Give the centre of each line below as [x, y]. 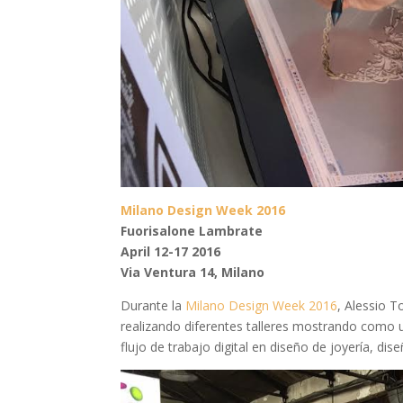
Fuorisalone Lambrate [192, 231]
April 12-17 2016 [171, 252]
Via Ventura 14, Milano [193, 273]
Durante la [153, 306]
